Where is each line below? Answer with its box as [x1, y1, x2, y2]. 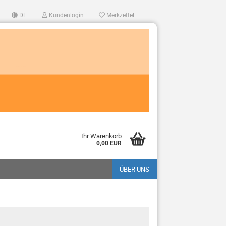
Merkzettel [105, 12, 134, 19]
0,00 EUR [96, 140, 122, 147]
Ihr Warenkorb [81, 132, 122, 140]
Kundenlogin [47, 12, 84, 19]
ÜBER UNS [120, 165, 149, 173]
